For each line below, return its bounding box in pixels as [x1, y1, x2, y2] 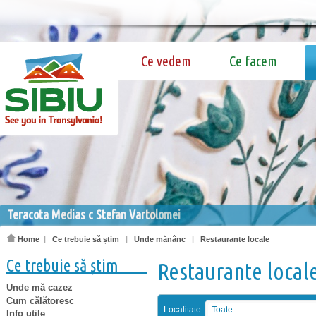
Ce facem [229, 53, 277, 69]
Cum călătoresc [6, 295, 74, 306]
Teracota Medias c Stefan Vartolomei [7, 207, 181, 221]
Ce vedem [141, 53, 191, 69]
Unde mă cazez [6, 281, 73, 293]
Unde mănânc [134, 235, 186, 243]
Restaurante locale [200, 235, 269, 243]
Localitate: [164, 305, 205, 315]
